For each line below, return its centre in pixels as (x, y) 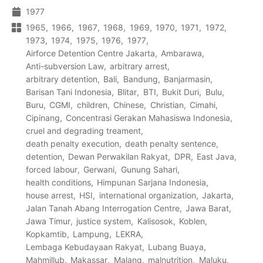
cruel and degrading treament (83, 130)
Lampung (91, 234)
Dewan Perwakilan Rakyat (118, 156)
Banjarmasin (187, 79)
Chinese (129, 104)
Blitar (127, 92)
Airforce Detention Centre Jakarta (90, 53)
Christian (167, 104)
